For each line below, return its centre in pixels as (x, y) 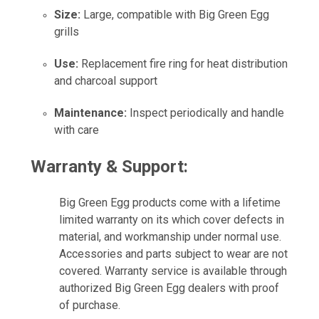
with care (76, 130)
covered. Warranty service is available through (173, 271)
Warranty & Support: (109, 166)
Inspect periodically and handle (205, 113)
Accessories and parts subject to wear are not (173, 253)
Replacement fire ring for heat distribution (183, 63)
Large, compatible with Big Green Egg (174, 14)
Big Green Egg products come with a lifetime (170, 202)
